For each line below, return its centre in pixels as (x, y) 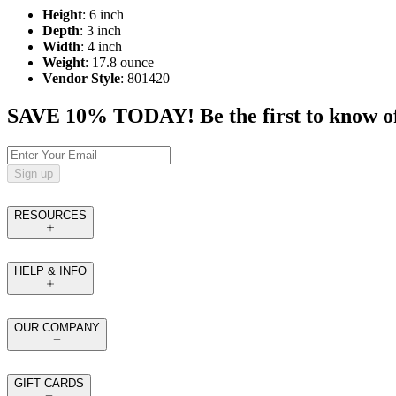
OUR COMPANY (57, 327)
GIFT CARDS (49, 383)
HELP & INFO (50, 271)
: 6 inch (103, 15)
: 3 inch (100, 31)
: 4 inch (101, 47)
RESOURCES (50, 216)
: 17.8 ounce (119, 63)
